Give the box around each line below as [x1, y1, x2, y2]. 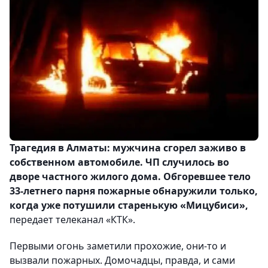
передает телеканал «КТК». [10, 213, 135, 227]
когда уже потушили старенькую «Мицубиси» [10, 199, 245, 212]
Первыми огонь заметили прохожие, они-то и [10, 239, 226, 253]
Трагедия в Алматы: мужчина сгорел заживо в [10, 141, 246, 155]
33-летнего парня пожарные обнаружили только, [10, 184, 258, 198]
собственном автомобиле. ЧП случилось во [10, 156, 229, 169]
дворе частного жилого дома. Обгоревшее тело [10, 170, 251, 184]
